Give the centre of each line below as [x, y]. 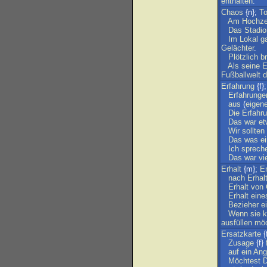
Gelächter [237, 48]
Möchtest [244, 261]
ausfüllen [237, 223]
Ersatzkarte [241, 234]
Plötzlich [243, 57]
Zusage [241, 243]
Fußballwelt [241, 75]
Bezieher [243, 205]
